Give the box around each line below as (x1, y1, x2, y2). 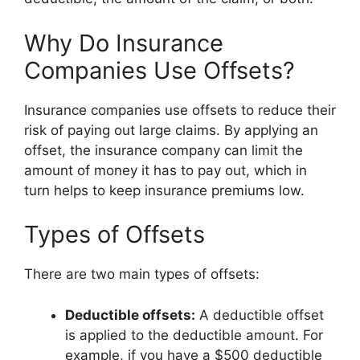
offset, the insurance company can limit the (24, 141, 303, 158)
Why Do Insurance (24, 28, 223, 57)
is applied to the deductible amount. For (65, 326, 323, 343)
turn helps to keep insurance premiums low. (24, 182, 305, 198)
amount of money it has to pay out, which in (24, 162, 307, 178)
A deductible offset (195, 306, 324, 323)
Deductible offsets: (65, 306, 195, 323)
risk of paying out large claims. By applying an (24, 121, 318, 138)
